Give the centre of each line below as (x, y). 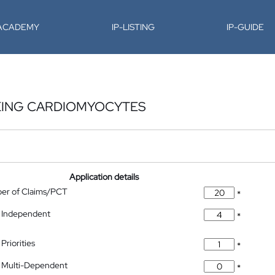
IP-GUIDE (246, 27)
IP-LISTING (133, 27)
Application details (104, 177)
